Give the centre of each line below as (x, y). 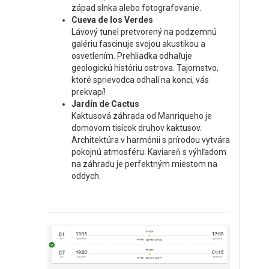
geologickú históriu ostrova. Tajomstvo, (145, 68)
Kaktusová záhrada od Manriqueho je (142, 116)
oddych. (86, 176)
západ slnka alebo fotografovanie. (136, 8)
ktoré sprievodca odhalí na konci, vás (140, 80)
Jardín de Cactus (105, 104)
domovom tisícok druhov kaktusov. (137, 128)
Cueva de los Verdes (112, 20)
